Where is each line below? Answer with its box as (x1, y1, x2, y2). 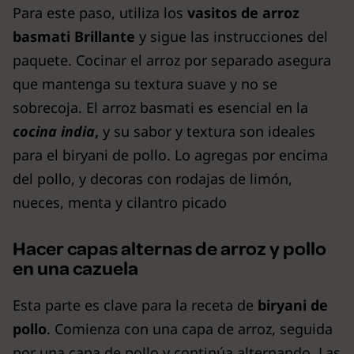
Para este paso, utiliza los (13, 2, 187, 22)
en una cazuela (13, 256, 138, 281)
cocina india (13, 121, 95, 141)
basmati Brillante (13, 26, 135, 46)
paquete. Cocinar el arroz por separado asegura (13, 50, 331, 70)
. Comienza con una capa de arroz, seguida (47, 318, 333, 338)
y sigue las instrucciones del (135, 26, 328, 46)
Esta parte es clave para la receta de (13, 295, 258, 314)
